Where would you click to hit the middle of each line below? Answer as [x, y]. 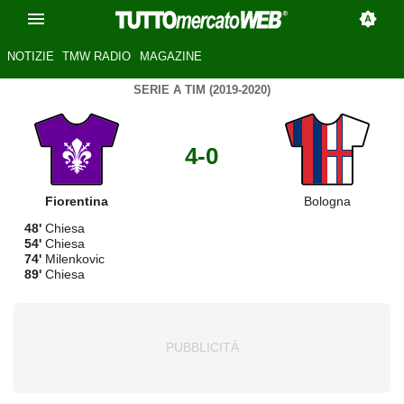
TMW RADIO [97, 57]
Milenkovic [73, 258]
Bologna [328, 201]
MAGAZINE [170, 57]
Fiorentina [76, 201]
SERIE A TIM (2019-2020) [202, 90]
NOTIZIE [30, 57]
